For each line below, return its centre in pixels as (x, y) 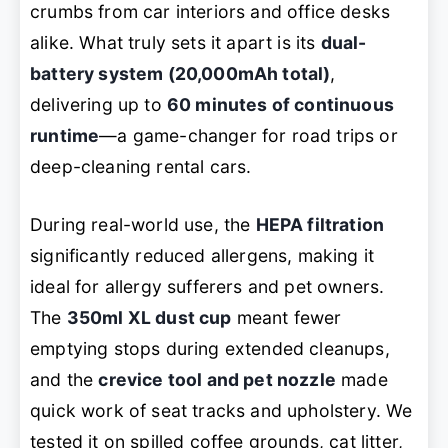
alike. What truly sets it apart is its (175, 43)
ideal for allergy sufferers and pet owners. (207, 286)
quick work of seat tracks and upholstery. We (221, 410)
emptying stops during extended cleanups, (210, 348)
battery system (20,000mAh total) (180, 74)
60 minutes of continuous (280, 105)
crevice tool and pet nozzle (217, 379)
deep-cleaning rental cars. (141, 167)
